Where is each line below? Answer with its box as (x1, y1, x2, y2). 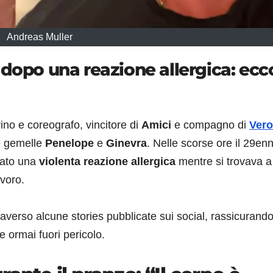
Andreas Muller (6, 31, 73, 42)
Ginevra (106, 137, 147, 150)
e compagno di (171, 119, 249, 132)
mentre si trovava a (175, 155, 272, 168)
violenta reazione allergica (39, 155, 175, 168)
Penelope (45, 137, 94, 150)
